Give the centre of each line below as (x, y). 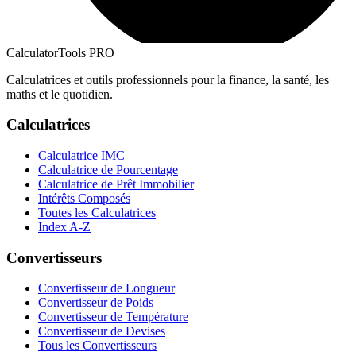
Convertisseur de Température (113, 317)
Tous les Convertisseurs (97, 346)
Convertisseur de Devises (102, 331)
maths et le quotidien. (60, 94)
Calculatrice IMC (81, 155)
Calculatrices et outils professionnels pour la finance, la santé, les (168, 79)
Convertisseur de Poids (96, 303)
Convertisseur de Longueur (106, 288)
